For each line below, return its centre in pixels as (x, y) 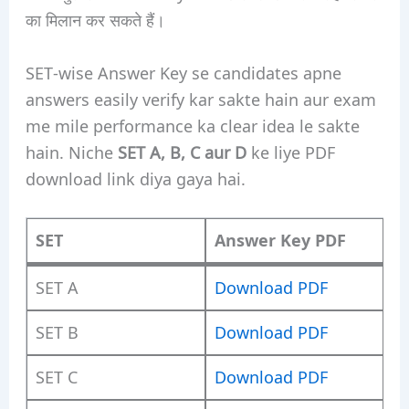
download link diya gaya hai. (135, 178)
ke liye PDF (290, 151)
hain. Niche (71, 151)
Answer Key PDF (280, 241)
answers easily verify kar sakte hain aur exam (200, 98)
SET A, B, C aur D (182, 151)
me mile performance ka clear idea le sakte (192, 125)
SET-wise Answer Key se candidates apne (183, 72)
